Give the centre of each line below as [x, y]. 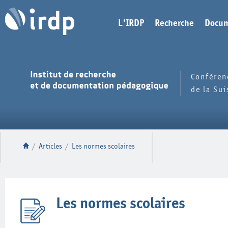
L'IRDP [131, 23]
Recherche [174, 23]
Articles [50, 146]
